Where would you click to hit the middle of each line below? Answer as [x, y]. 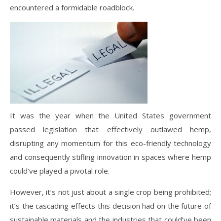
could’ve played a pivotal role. [60, 170]
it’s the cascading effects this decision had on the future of [110, 205]
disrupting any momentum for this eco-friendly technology [110, 143]
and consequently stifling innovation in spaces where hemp [110, 157]
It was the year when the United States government [110, 115]
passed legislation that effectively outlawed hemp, [110, 129]
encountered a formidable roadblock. [72, 7]
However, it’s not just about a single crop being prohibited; [110, 192]
